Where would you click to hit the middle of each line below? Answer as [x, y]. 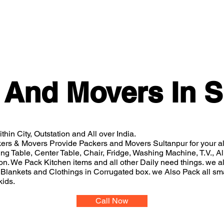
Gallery [76, 26]
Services [152, 26]
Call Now [112, 201]
